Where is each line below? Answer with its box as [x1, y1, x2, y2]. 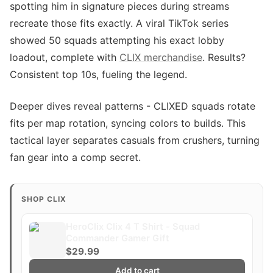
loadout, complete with [10, 51, 119, 63]
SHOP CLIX [21, 194, 66, 204]
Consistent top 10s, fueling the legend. [10, 68, 187, 80]
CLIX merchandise [119, 51, 202, 63]
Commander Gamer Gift [66, 233, 169, 244]
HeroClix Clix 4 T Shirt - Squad [66, 221, 200, 232]
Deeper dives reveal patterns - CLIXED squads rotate [10, 100, 255, 112]
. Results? [202, 51, 246, 63]
